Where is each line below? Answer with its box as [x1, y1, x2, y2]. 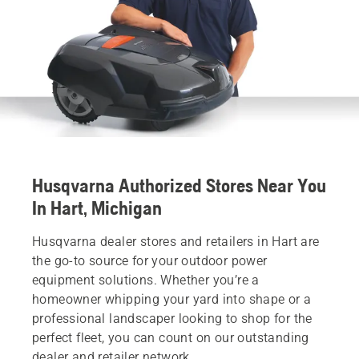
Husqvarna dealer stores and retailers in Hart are [32, 233, 320, 249]
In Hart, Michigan [32, 196, 162, 219]
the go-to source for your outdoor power [32, 252, 268, 268]
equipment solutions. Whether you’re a [32, 272, 260, 288]
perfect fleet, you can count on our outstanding [32, 329, 309, 345]
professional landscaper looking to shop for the [32, 310, 313, 326]
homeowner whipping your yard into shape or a [32, 291, 312, 307]
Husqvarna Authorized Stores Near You [32, 174, 326, 196]
